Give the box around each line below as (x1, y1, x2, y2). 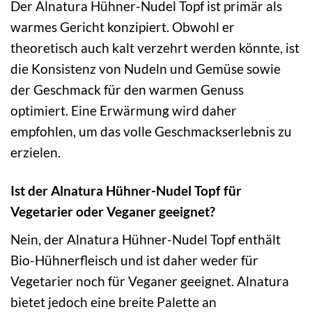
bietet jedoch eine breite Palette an (10, 293, 217, 310)
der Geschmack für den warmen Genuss (10, 81, 244, 98)
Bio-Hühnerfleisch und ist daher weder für (10, 251, 258, 268)
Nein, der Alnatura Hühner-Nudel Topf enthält (10, 231, 281, 247)
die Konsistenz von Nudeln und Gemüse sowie (10, 61, 281, 77)
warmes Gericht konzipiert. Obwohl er (10, 19, 235, 36)
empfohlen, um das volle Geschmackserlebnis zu (10, 123, 292, 140)
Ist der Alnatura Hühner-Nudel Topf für (10, 182, 242, 199)
